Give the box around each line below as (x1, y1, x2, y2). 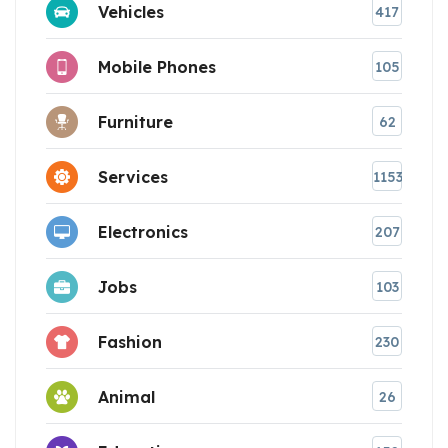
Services (98, 166, 168, 187)
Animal (98, 386, 155, 407)
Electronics (98, 221, 188, 242)
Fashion (98, 331, 162, 352)
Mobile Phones (98, 56, 216, 77)
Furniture (98, 111, 173, 132)
